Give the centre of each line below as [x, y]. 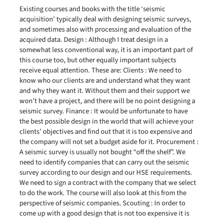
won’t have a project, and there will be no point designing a [107, 101]
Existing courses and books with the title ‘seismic [92, 9]
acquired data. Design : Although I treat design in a [94, 40]
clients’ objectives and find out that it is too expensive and [106, 132]
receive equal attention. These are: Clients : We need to [100, 70]
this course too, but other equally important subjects [98, 60]
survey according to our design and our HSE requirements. [106, 173]
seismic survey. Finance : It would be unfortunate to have [104, 111]
